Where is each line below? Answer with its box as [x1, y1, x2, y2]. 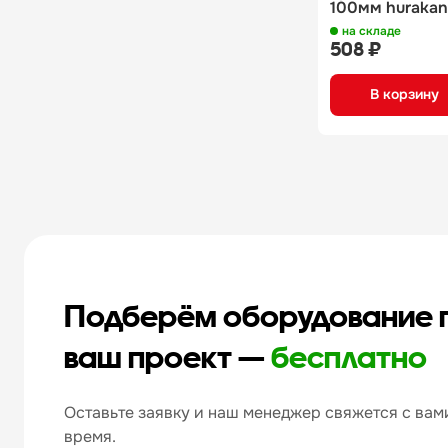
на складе [342, 22, 401, 39]
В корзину [369, 85, 439, 104]
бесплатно [271, 338, 427, 375]
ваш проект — [64, 338, 271, 375]
